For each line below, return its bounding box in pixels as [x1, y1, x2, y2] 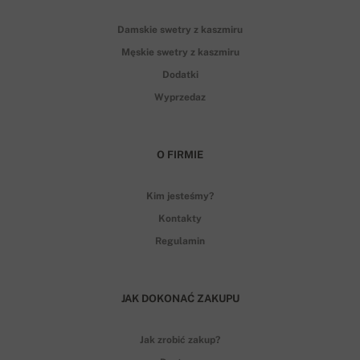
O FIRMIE [157, 148, 203, 161]
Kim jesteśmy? [146, 190, 214, 202]
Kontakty [158, 212, 202, 224]
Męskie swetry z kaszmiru [121, 46, 239, 58]
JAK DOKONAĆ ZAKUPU [121, 292, 239, 305]
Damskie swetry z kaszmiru [117, 23, 243, 35]
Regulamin [155, 235, 205, 247]
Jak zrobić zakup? [140, 333, 220, 346]
